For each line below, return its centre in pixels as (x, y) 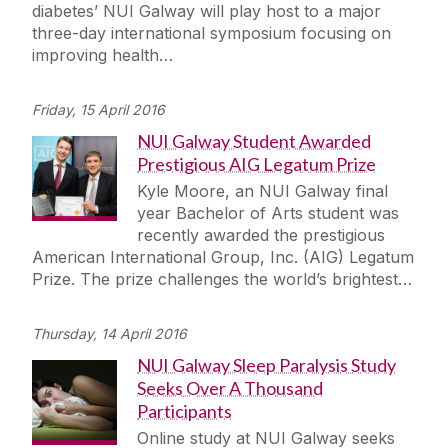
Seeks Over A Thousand (230, 388)
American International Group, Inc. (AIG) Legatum (223, 257)
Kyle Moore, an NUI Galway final (262, 191)
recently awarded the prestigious (261, 235)
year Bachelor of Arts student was (268, 213)
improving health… (102, 55)
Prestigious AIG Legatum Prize (256, 164)
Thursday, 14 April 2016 (109, 334)
